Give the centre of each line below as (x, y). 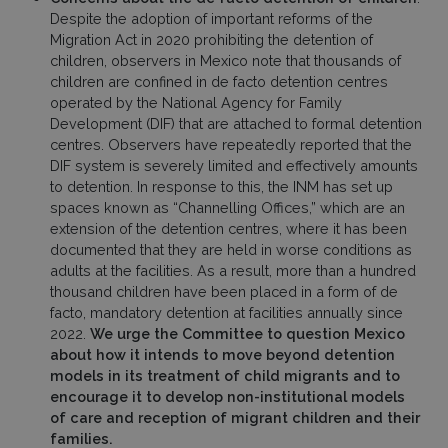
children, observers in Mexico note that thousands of (225, 60)
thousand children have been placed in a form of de (224, 291)
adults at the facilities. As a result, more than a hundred (233, 270)
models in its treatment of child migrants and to (225, 375)
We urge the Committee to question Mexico (247, 333)
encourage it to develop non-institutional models (227, 396)
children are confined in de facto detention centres (219, 81)
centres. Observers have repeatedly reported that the (231, 144)
